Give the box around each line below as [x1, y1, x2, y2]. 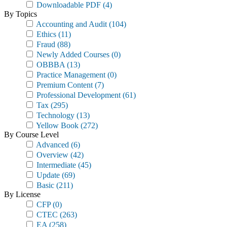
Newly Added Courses [34, 50, 109, 59]
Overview [34, 150, 68, 159]
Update [34, 171, 60, 179]
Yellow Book [34, 121, 79, 130]
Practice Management [34, 70, 105, 79]
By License [4, 190, 41, 199]
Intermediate [34, 161, 76, 169]
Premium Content [34, 81, 93, 89]
